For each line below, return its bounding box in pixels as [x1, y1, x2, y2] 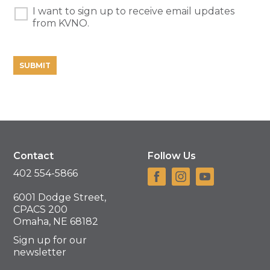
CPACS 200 [13, 204, 68, 216]
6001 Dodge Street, [13, 192, 107, 204]
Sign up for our [13, 234, 87, 246]
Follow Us [148, 149, 196, 162]
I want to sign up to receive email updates [33, 5, 235, 17]
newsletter [13, 246, 67, 258]
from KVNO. [33, 17, 90, 29]
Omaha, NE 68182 [13, 216, 99, 228]
